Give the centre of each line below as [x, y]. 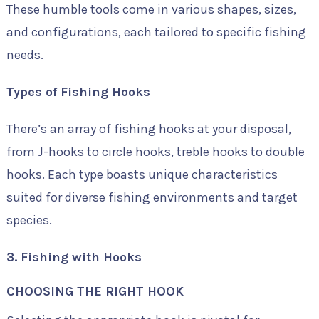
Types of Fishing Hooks [78, 92]
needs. [25, 55]
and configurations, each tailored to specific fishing [156, 32]
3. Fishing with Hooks [74, 257]
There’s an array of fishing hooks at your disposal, [148, 129]
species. [29, 220]
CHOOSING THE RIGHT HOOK [95, 291]
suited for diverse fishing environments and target [152, 197]
